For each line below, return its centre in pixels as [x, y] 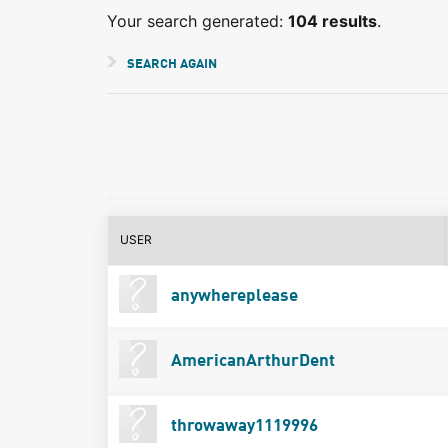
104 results [332, 21]
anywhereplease [232, 296]
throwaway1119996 [242, 426]
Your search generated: [197, 21]
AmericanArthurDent [250, 361]
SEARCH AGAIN [172, 64]
